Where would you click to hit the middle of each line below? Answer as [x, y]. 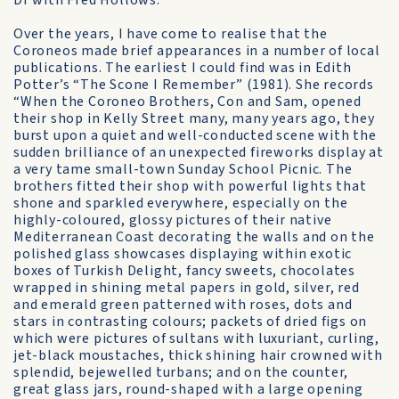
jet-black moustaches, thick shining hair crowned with [198, 355]
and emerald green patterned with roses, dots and [183, 305]
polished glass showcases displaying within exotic [183, 254]
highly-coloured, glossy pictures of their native [173, 220]
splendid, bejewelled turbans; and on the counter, [181, 372]
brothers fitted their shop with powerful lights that [190, 186]
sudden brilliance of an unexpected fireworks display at [199, 152]
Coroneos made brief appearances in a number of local [197, 51]
